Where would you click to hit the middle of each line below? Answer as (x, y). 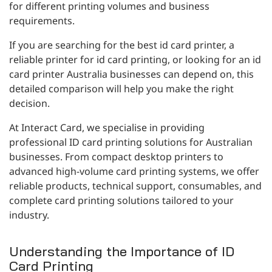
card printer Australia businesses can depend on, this (131, 74)
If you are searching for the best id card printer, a (122, 45)
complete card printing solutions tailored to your (121, 200)
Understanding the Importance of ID (122, 251)
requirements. (42, 20)
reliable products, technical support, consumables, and (135, 185)
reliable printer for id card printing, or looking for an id (135, 59)
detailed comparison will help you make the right (121, 88)
